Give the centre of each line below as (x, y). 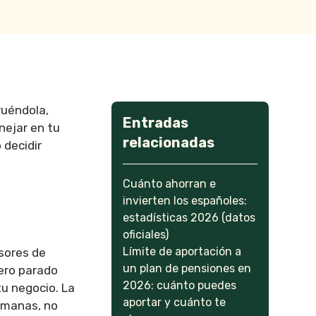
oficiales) (146, 235)
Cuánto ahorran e (170, 184)
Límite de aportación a (182, 251)
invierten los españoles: (185, 201)
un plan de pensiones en (187, 268)
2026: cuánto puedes (180, 285)
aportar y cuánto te (175, 302)
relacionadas (169, 142)
